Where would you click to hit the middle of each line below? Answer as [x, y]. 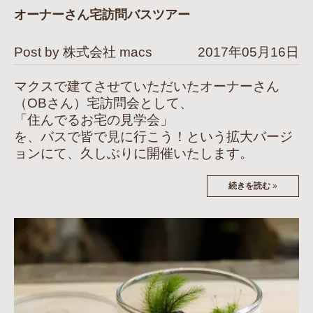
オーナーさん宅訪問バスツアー [102, 15]
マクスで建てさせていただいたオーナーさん [147, 87]
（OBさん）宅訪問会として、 [103, 103]
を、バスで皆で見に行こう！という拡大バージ [153, 137]
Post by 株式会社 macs [83, 52]
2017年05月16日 [248, 52]
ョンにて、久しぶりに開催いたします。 [133, 154]
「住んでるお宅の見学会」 [94, 120]
